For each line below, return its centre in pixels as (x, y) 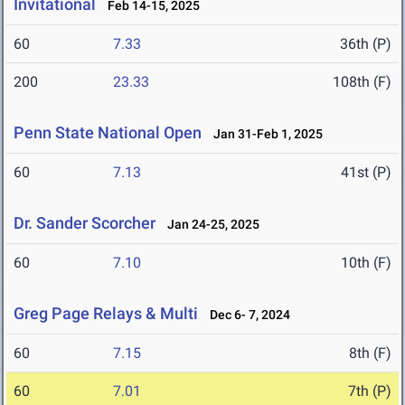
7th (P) (370, 391)
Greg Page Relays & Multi (106, 314)
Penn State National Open (108, 133)
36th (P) (366, 44)
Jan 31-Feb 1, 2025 (264, 134)
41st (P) (366, 173)
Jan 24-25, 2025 (209, 225)
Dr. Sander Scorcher (85, 223)
